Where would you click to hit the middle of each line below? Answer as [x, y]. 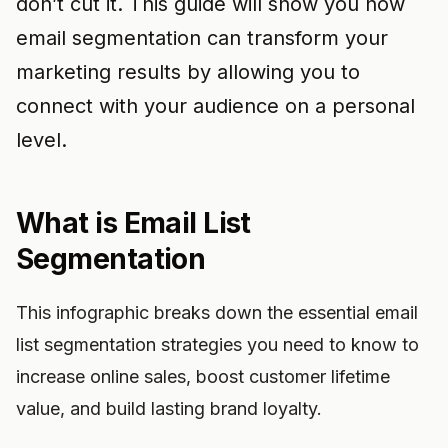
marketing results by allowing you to [188, 72]
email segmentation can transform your [202, 38]
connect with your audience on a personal [215, 106]
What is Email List [133, 223]
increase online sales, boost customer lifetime [203, 376]
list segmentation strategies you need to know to [217, 344]
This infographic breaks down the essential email [217, 312]
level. [41, 140]
